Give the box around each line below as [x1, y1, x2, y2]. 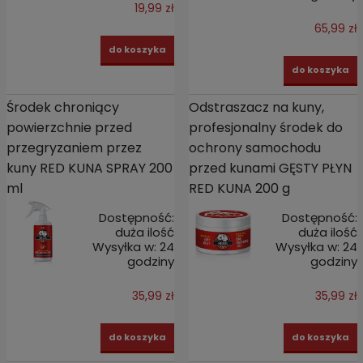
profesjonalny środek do [188, 117, 343, 137]
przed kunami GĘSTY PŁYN [188, 158, 352, 177]
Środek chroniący [6, 97, 119, 117]
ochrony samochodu [188, 138, 321, 157]
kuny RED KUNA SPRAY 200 [6, 158, 173, 177]
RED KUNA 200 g [188, 178, 290, 198]
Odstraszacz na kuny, [188, 97, 324, 117]
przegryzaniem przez [6, 138, 142, 157]
